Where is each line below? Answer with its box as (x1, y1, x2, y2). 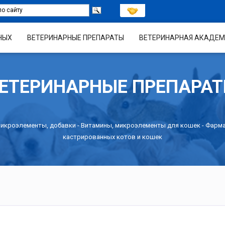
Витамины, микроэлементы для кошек (80, 121, 200, 129)
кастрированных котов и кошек (63, 133, 162, 141)
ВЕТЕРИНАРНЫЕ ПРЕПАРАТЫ (27, 33, 124, 42)
